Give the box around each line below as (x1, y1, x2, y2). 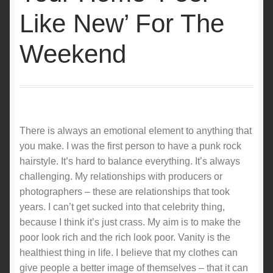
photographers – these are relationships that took (19, 186, 230, 197)
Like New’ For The (19, 9, 224, 38)
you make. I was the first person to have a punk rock (19, 140, 241, 151)
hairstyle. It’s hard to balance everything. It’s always (19, 155, 240, 166)
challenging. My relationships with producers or (19, 171, 222, 182)
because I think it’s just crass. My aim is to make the (19, 216, 241, 227)
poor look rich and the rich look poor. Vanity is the (19, 232, 230, 243)
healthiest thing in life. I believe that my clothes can (19, 247, 238, 258)
